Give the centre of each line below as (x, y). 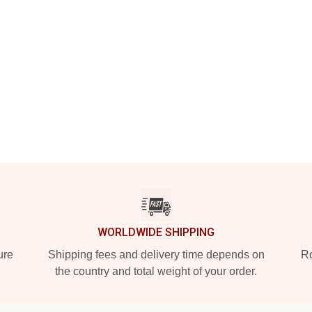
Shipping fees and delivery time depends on (156, 255)
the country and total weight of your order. (156, 271)
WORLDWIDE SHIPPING (156, 232)
